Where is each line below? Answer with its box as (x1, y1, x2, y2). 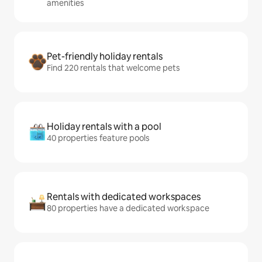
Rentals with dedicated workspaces (47, 191, 201, 203)
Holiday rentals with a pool (47, 120, 161, 133)
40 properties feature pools (47, 133, 150, 143)
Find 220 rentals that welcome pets (47, 63, 180, 73)
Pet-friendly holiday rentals (47, 50, 163, 63)
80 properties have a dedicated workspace (47, 203, 209, 213)
